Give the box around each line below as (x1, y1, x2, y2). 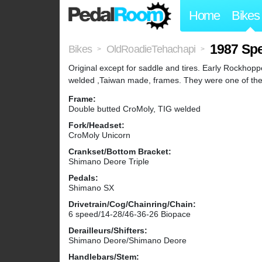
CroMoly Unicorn (68, 130, 130, 140)
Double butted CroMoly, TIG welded (68, 104, 201, 114)
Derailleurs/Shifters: (68, 226, 147, 236)
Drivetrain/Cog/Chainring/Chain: (68, 199, 196, 209)
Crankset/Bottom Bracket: (68, 147, 171, 157)
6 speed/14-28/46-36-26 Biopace (68, 209, 191, 219)
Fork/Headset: (68, 120, 125, 130)
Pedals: (68, 173, 98, 183)
